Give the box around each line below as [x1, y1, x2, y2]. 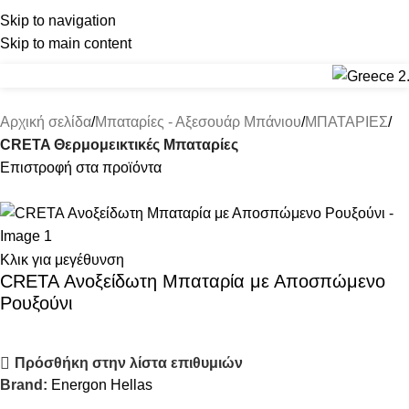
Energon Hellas [51, 377, 152, 393]
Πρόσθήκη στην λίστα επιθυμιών [14, 355, 243, 372]
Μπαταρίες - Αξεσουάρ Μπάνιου [95, 114, 301, 131]
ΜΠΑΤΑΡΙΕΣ [305, 114, 388, 131]
